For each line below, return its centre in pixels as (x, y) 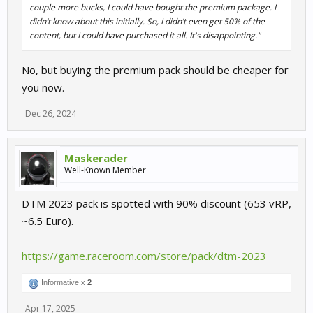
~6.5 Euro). (48, 221)
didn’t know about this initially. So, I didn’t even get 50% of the (147, 21)
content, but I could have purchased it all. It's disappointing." (145, 35)
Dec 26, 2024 (51, 114)
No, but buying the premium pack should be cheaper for (155, 70)
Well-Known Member (105, 170)
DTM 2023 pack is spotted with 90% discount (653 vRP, (156, 203)
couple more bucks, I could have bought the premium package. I (153, 7)
